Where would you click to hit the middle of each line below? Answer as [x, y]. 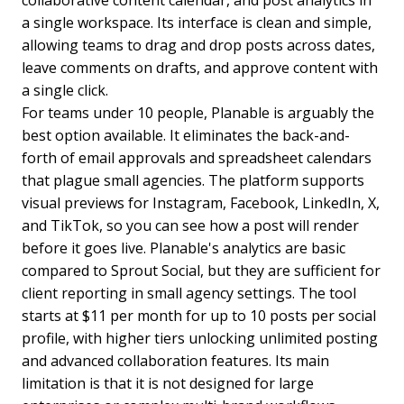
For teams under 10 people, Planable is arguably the [198, 113]
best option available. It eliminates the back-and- [186, 136]
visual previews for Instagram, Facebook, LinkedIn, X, [201, 203]
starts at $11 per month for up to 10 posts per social [199, 316]
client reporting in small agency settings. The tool [189, 294]
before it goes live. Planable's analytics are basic [184, 248]
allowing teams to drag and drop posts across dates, [198, 46]
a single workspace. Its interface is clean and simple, [197, 23]
